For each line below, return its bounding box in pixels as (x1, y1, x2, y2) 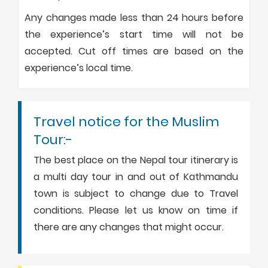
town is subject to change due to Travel (33, 186, 238, 200)
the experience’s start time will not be (25, 27, 243, 41)
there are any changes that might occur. (33, 220, 224, 234)
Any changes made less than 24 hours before (25, 10, 243, 25)
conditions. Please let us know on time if (33, 203, 238, 217)
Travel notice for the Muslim (33, 112, 219, 131)
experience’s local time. (25, 60, 133, 75)
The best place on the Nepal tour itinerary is (33, 153, 238, 167)
